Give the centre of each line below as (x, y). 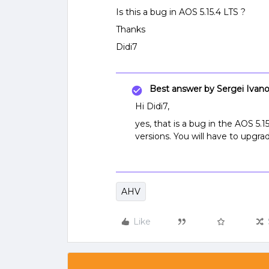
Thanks (131, 29)
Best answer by (182, 89)
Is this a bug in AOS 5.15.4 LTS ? (181, 12)
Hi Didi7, (152, 106)
